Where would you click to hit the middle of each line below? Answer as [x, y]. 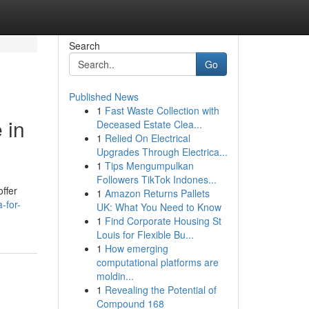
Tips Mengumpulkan [149, 166]
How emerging [136, 248]
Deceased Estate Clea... [149, 124]
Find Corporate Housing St [163, 221]
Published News [103, 97]
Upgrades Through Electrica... [162, 152]
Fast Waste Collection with [162, 110]
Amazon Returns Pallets [157, 193]
